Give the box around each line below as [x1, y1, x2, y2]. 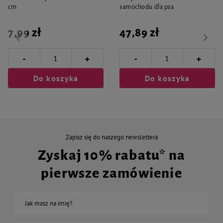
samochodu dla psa [119, 3, 174, 10]
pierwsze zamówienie [41, 166, 182, 181]
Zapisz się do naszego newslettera [65, 133, 158, 141]
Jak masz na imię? [25, 199, 73, 208]
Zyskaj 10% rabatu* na [37, 148, 186, 163]
